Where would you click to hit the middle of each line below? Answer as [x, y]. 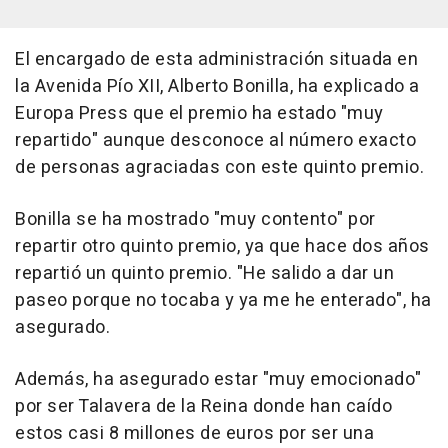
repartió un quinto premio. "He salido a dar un [204, 273]
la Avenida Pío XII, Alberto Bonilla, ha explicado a [217, 86]
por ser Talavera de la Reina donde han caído [203, 406]
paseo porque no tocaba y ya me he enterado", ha [223, 300]
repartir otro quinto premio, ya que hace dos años [222, 246]
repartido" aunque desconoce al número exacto [215, 140]
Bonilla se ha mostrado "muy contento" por [195, 219]
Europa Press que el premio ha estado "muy [199, 113]
